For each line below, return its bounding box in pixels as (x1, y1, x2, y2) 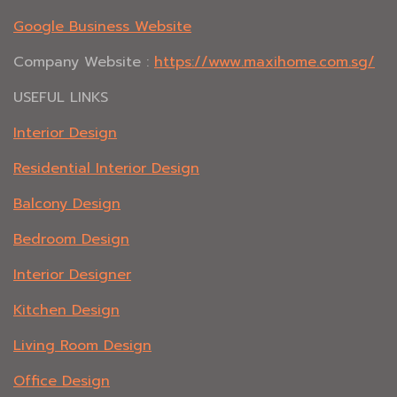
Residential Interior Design (13, 158, 199, 180)
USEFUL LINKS (13, 87, 108, 109)
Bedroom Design (13, 229, 129, 251)
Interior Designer (13, 264, 131, 286)
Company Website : (13, 51, 154, 74)
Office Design (13, 370, 110, 393)
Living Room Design (13, 335, 152, 357)
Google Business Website (13, 16, 191, 38)
